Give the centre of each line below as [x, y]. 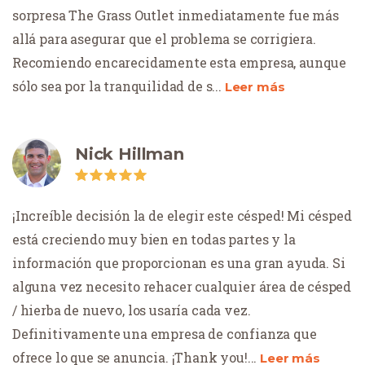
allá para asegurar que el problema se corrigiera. [164, 38]
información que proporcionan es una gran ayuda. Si [179, 262]
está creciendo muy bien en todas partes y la [154, 239]
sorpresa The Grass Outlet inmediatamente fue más [176, 15]
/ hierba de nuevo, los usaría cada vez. [132, 310]
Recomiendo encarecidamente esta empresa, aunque [180, 62]
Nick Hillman [130, 154]
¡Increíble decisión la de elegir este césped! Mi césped [182, 215]
